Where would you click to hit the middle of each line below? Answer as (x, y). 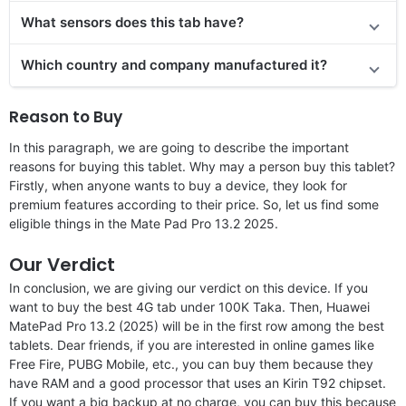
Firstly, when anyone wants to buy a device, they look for (178, 185)
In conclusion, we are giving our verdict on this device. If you (188, 287)
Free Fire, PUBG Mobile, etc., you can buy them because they (191, 363)
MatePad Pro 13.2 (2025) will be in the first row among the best (197, 325)
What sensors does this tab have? (132, 22)
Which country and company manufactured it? (174, 64)
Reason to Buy (66, 116)
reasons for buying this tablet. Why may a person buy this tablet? (202, 166)
